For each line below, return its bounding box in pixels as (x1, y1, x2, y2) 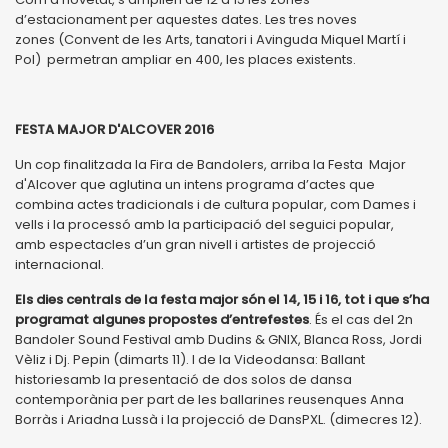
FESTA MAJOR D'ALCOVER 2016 (15, 119, 214, 139)
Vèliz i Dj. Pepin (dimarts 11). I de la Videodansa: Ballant (15, 349, 365, 369)
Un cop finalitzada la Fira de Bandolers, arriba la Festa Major (15, 154, 406, 174)
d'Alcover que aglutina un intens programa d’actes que (15, 174, 375, 194)
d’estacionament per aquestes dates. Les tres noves (15, 9, 357, 29)
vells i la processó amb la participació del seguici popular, (15, 214, 394, 234)
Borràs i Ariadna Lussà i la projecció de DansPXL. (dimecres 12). (15, 409, 422, 429)
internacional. (15, 254, 104, 274)
